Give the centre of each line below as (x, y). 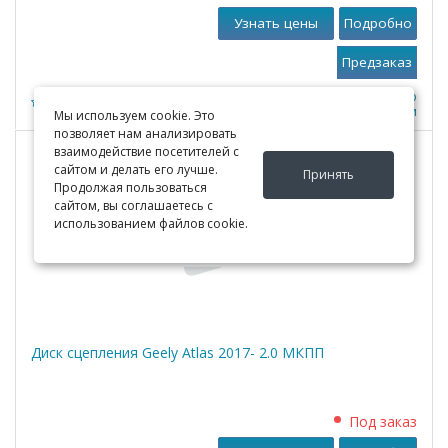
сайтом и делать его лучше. (135, 169)
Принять (329, 174)
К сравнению (378, 96)
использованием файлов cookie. (150, 223)
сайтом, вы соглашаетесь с (133, 205)
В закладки (384, 111)
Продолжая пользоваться (130, 187)
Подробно (378, 23)
